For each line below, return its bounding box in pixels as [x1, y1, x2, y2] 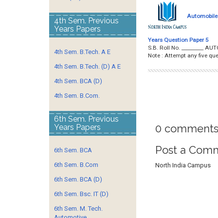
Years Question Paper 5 [147, 36, 209, 43]
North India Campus [155, 161, 211, 169]
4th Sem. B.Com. [54, 92, 100, 99]
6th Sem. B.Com [54, 161, 98, 168]
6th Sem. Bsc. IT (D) [54, 190, 109, 198]
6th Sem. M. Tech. [54, 205, 103, 212]
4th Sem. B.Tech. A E [54, 48, 110, 55]
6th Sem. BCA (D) [54, 176, 102, 183]
